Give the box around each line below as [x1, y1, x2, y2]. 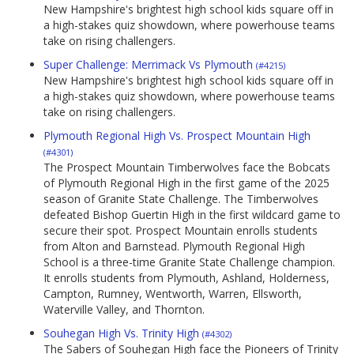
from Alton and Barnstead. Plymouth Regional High [43, 239, 305, 254]
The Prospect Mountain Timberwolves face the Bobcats [43, 160, 330, 175]
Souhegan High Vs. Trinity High [43, 326, 202, 341]
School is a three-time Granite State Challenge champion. [43, 254, 335, 270]
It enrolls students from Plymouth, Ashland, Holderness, [43, 270, 330, 286]
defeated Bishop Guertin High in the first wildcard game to [43, 207, 341, 223]
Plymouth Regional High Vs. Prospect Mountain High [43, 128, 311, 144]
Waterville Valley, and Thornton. [43, 302, 205, 318]
